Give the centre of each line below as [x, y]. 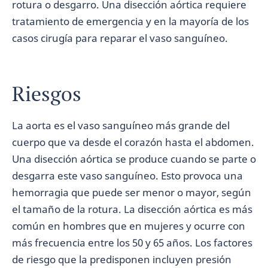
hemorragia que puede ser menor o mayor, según [132, 192]
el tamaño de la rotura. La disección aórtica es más [132, 209]
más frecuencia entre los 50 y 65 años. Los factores [132, 243]
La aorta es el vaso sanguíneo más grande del [121, 125]
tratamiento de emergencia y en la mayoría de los [130, 21]
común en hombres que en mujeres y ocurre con [129, 226]
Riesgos [47, 94]
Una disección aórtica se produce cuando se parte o [134, 159]
